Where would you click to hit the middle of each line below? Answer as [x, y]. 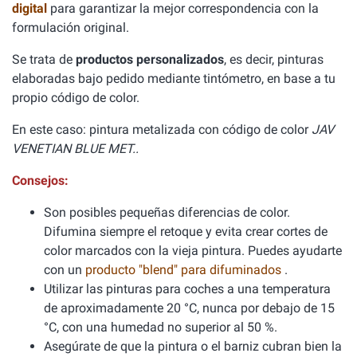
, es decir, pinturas [274, 59]
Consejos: [40, 180]
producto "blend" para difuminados [185, 270]
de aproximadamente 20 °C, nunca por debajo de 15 [189, 308]
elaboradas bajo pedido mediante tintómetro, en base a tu [174, 78]
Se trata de [44, 59]
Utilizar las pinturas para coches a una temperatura [187, 289]
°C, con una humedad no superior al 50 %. [161, 327]
